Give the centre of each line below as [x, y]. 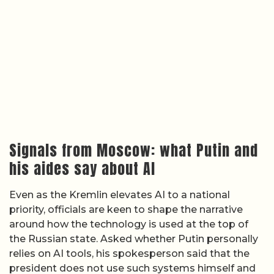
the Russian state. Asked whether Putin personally [134, 239]
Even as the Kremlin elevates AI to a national [120, 194]
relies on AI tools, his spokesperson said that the [129, 253]
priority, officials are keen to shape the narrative [126, 209]
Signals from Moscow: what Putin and [134, 150]
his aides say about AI [82, 168]
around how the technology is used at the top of [129, 224]
